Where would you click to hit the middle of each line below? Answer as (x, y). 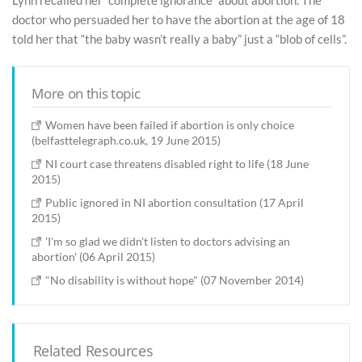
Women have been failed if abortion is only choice (170, 124)
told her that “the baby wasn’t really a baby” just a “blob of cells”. (179, 38)
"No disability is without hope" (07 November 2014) (175, 280)
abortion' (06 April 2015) (94, 256)
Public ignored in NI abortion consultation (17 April (175, 202)
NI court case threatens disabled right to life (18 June (177, 163)
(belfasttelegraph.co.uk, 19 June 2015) (126, 140)
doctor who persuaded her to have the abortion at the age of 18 (179, 19)
